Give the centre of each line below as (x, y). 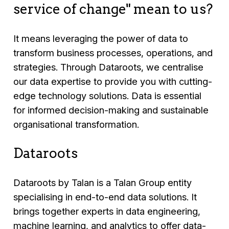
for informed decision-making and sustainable (111, 110)
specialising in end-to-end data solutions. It (105, 197)
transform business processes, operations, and (113, 52)
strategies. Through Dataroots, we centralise (109, 67)
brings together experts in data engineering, (107, 211)
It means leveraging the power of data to (101, 38)
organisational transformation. (76, 124)
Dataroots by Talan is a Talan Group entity (103, 183)
